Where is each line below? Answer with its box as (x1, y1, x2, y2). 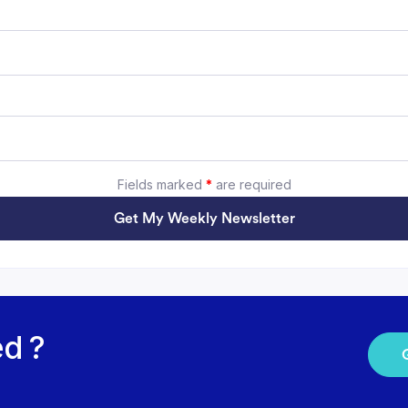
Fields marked (117, 177, 206, 192)
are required (211, 177, 291, 192)
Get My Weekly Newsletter (113, 211, 295, 226)
